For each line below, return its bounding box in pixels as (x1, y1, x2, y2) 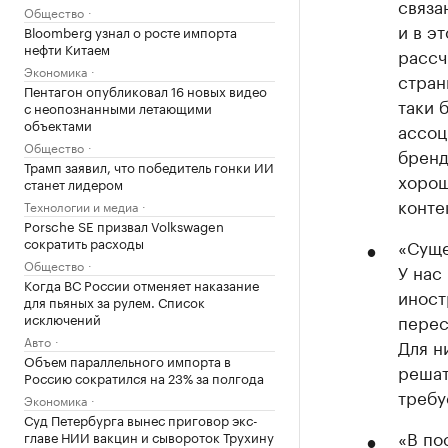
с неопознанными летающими (24, 97, 212, 117)
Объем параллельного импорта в (24, 350, 231, 370)
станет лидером (24, 173, 123, 193)
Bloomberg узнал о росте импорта (24, 21, 237, 41)
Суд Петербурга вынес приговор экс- (24, 409, 258, 429)
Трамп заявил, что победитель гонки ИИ (24, 156, 274, 176)
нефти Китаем (24, 38, 110, 58)
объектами (24, 114, 92, 134)
